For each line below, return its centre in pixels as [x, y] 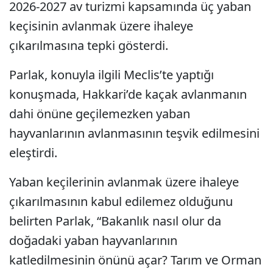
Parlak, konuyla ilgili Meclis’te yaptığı [112, 75]
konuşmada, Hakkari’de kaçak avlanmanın [128, 94]
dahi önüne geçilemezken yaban [100, 114]
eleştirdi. [33, 153]
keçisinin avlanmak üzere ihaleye [101, 26]
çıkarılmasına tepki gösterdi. [89, 45]
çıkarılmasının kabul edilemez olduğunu [121, 201]
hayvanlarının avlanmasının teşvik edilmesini [134, 133]
